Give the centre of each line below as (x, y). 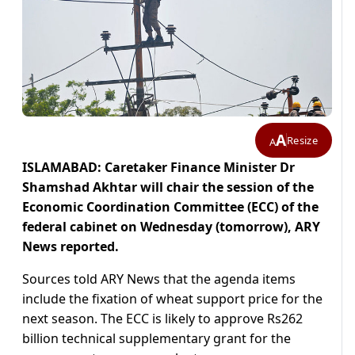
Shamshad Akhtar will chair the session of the (168, 187)
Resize (302, 140)
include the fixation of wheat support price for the (172, 299)
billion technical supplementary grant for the (157, 339)
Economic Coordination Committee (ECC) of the (170, 207)
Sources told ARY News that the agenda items (159, 279)
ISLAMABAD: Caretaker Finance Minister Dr (158, 168)
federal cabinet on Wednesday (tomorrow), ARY (171, 227)
